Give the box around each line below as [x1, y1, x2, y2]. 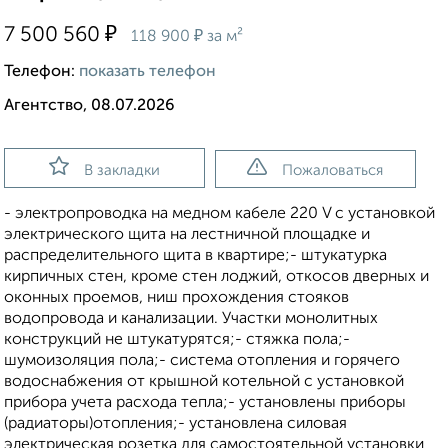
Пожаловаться [282, 163, 384, 179]
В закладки [83, 163, 160, 179]
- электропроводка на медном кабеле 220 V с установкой [4, 206, 435, 223]
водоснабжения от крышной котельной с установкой [4, 374, 404, 391]
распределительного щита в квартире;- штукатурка [4, 248, 387, 265]
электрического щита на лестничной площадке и [4, 227, 370, 244]
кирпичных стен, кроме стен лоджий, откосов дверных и [4, 269, 429, 286]
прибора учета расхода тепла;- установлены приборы [4, 395, 406, 412]
